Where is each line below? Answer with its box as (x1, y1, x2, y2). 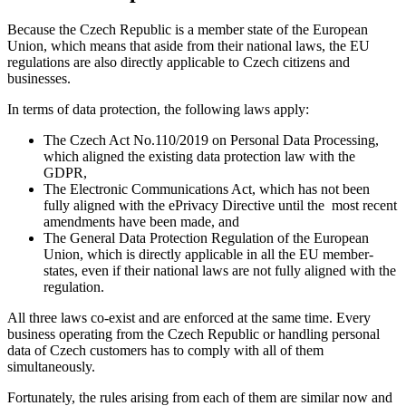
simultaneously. (7, 358, 95, 374)
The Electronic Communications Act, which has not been (43, 180, 370, 197)
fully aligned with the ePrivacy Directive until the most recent (43, 197, 397, 213)
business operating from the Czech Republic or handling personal (7, 325, 380, 342)
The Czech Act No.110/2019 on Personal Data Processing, (43, 131, 379, 148)
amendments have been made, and (43, 213, 239, 229)
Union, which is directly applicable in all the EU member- (43, 246, 373, 262)
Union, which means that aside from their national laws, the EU (7, 37, 370, 53)
